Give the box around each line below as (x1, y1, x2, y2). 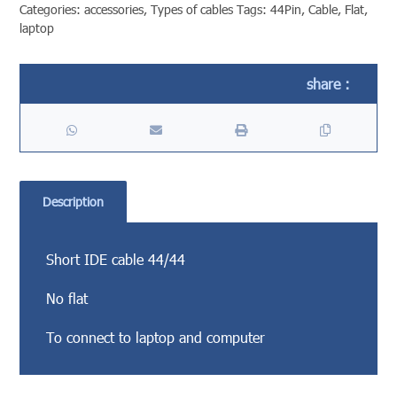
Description (43, 193, 104, 209)
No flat (46, 289, 89, 307)
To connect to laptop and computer (46, 328, 266, 346)
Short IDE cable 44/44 (46, 250, 186, 268)
